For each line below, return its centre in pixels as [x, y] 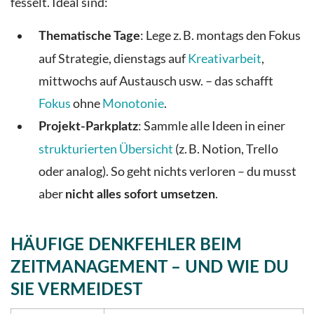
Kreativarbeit [225, 59]
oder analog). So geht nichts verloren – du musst [168, 172]
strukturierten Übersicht [106, 149]
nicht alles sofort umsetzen [140, 195]
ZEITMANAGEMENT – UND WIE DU [150, 268]
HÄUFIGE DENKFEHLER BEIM [126, 246]
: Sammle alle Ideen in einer [212, 126]
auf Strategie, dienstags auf [113, 59]
